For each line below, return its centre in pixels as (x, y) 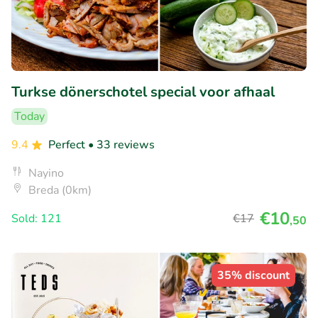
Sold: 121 (37, 219)
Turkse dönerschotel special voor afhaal (143, 92)
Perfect (68, 145)
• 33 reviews (121, 145)
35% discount (253, 276)
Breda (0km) (60, 191)
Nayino (46, 174)
